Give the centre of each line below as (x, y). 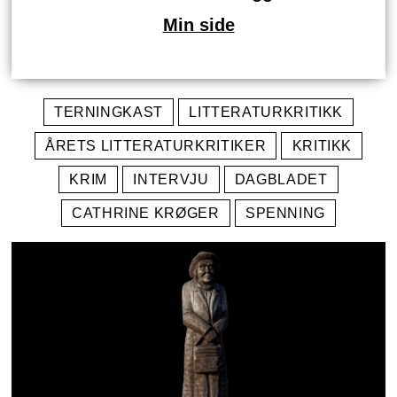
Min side (198, 25)
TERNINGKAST (108, 112)
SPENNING (285, 213)
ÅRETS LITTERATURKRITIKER (156, 145)
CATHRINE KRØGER (145, 213)
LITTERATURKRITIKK (266, 112)
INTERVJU (171, 179)
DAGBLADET (281, 179)
